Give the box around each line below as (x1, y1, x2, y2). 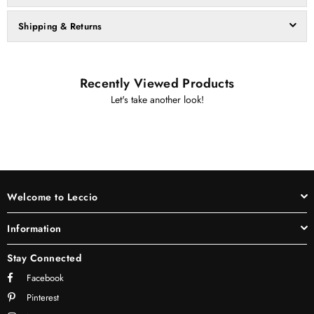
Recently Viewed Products (79, 74, 235, 93)
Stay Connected (7, 250, 81, 265)
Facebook (27, 271, 64, 285)
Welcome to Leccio (7, 189, 98, 204)
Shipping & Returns (18, 19, 102, 33)
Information (7, 221, 62, 235)
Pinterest (27, 290, 59, 304)
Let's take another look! (110, 92, 204, 107)
